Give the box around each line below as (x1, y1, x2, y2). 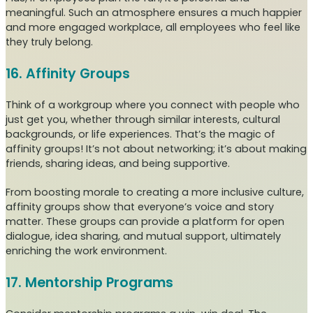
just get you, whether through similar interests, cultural (6, 112, 280, 127)
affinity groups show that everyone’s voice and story (6, 200, 274, 214)
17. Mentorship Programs (6, 273, 173, 293)
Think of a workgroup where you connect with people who (6, 98, 300, 112)
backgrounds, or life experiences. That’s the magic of (6, 127, 275, 142)
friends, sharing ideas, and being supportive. (6, 156, 230, 171)
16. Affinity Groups (6, 64, 133, 84)
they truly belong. (6, 35, 93, 50)
